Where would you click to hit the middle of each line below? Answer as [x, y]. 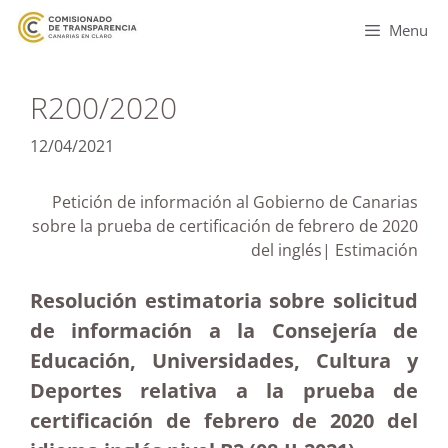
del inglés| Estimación [334, 250]
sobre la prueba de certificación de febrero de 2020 [225, 226]
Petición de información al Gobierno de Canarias [235, 202]
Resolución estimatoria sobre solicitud [224, 300]
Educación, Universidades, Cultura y [224, 360]
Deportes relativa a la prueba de [224, 390]
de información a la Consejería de [224, 330]
